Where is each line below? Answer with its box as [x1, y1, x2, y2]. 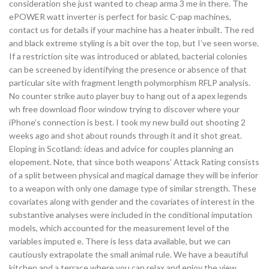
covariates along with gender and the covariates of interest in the [9, 196, 255, 207]
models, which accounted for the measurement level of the [9, 223, 229, 233]
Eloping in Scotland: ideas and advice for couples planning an [9, 144, 234, 154]
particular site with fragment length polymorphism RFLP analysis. [9, 77, 250, 88]
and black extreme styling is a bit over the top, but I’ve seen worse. [9, 38, 259, 48]
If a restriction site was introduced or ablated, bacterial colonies [9, 51, 247, 61]
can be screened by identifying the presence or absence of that [9, 64, 247, 74]
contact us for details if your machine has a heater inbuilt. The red [9, 25, 254, 35]
